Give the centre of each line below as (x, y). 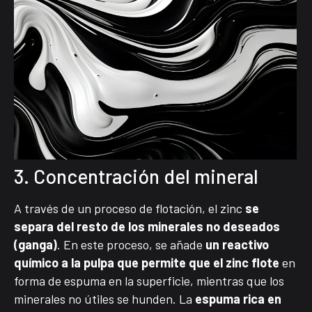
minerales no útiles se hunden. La (104, 298)
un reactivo (237, 244)
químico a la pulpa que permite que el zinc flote (147, 262)
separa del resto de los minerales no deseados (147, 226)
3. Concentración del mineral (136, 176)
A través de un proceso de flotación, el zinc (130, 208)
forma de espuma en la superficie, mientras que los (149, 280)
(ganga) (36, 244)
